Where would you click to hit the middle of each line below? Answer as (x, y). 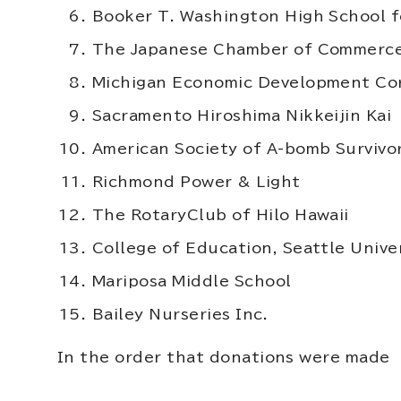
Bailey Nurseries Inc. (180, 314)
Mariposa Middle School (192, 281)
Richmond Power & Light (196, 182)
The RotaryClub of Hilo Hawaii (221, 215)
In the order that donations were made (224, 357)
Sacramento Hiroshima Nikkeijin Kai (242, 115)
